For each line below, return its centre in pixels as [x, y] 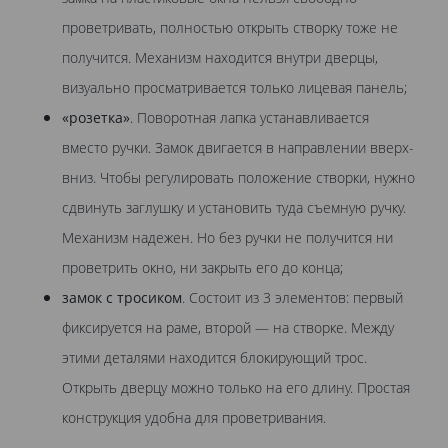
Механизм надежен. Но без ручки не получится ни [227, 238]
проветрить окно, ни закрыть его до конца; [202, 268]
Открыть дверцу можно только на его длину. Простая [236, 388]
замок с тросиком [122, 298]
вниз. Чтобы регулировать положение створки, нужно [238, 178]
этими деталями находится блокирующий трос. [214, 358]
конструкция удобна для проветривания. [194, 418]
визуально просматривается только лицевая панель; [234, 88]
